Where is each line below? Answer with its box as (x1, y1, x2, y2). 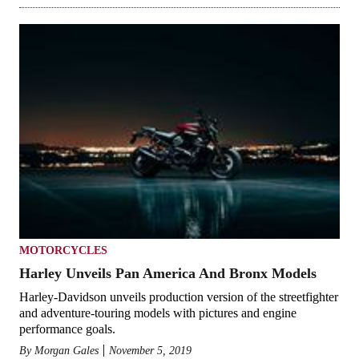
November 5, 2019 (109, 344, 192, 357)
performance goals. (19, 321, 115, 336)
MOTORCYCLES (19, 244, 107, 256)
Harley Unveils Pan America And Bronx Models (19, 264, 317, 281)
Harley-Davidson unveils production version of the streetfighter (19, 289, 338, 304)
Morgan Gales (34, 344, 99, 357)
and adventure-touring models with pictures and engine (19, 305, 296, 320)
